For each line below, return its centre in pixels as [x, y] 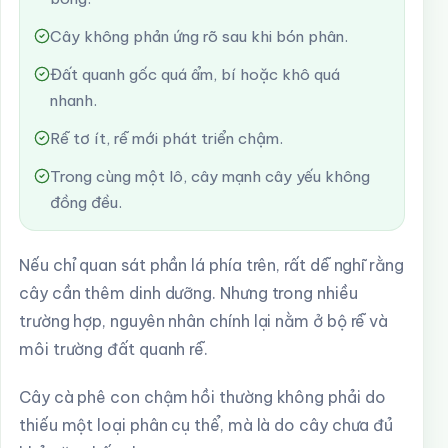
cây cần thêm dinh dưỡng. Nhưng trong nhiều [188, 293]
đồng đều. [86, 202]
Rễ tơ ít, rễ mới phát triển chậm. [166, 138]
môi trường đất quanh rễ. [114, 349]
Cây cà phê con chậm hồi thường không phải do [202, 397]
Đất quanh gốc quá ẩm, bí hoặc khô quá [195, 74]
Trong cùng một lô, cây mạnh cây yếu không [210, 176]
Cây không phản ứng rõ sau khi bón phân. [199, 36]
